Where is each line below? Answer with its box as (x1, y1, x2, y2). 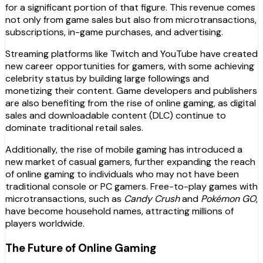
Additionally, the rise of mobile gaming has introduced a (5, 143, 242, 156)
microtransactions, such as (5, 193, 124, 205)
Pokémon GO (201, 193, 256, 205)
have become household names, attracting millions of (5, 205, 234, 218)
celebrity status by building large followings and (5, 72, 209, 85)
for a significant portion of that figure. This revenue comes (5, 1, 255, 14)
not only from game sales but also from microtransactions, (5, 14, 257, 26)
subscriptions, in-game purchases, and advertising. (5, 26, 223, 39)
